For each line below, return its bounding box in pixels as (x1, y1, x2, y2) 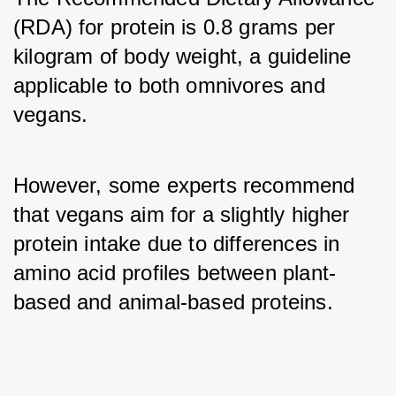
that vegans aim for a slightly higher (13, 202, 350, 226)
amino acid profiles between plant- (13, 261, 337, 285)
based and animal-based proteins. (13, 290, 333, 314)
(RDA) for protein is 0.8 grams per (13, 15, 336, 39)
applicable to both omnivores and (13, 73, 325, 97)
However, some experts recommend (13, 173, 355, 197)
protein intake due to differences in (13, 232, 340, 255)
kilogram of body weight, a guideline (13, 44, 352, 68)
